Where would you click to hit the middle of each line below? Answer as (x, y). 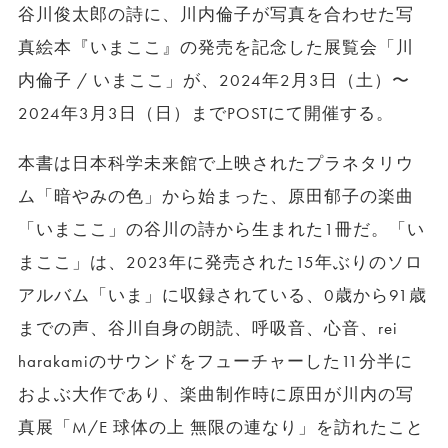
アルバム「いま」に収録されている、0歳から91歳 (222, 295)
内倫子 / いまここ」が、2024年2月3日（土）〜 (214, 80)
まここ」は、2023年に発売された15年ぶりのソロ (220, 262)
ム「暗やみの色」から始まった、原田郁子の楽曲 (216, 196)
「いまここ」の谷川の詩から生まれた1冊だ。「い (221, 229)
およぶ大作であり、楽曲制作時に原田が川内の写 (216, 394)
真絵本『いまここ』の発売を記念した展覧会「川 (216, 47)
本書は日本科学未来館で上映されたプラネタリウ (216, 163)
